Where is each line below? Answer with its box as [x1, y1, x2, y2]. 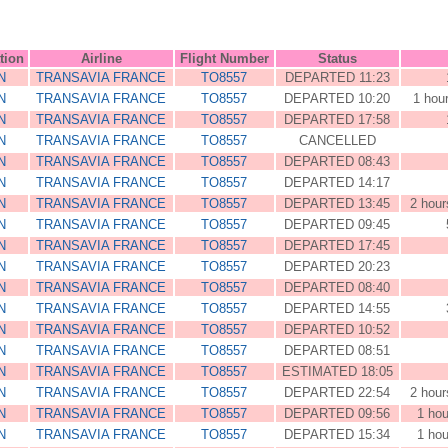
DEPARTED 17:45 [284, 238, 390, 253]
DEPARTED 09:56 [284, 406, 390, 421]
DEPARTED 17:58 [284, 112, 390, 127]
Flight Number [179, 51, 269, 66]
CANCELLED [298, 133, 376, 148]
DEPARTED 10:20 [284, 91, 390, 106]
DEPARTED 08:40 [284, 280, 390, 295]
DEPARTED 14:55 [284, 301, 390, 316]
